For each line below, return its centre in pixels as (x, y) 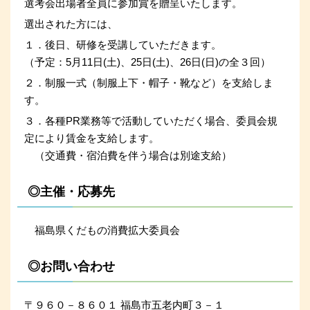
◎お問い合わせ (71, 266)
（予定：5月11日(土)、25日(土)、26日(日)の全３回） (147, 62)
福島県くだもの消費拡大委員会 (102, 230)
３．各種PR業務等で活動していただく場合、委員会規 (151, 120)
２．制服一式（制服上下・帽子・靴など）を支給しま (149, 82)
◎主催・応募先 (71, 191)
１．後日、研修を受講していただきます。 (123, 44)
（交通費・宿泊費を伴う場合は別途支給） (128, 155)
